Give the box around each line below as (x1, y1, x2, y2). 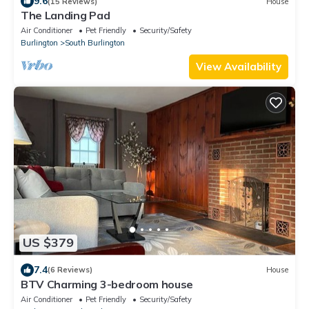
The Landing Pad (21, 8, 110, 23)
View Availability (196, 60, 281, 74)
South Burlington (65, 38, 125, 48)
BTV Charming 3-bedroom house (21, 277, 194, 291)
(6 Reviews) (48, 265, 92, 275)
